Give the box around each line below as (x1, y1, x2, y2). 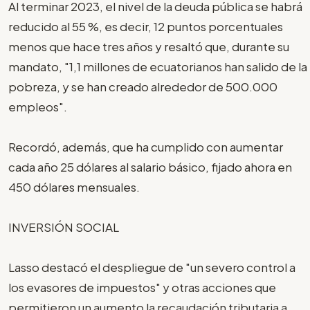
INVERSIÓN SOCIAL (8, 219, 119, 235)
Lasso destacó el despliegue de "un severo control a (8, 259, 295, 275)
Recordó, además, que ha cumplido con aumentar (8, 138, 283, 154)
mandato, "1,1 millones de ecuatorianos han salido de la (8, 58, 307, 74)
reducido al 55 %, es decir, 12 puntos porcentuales (8, 18, 283, 34)
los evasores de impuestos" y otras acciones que (8, 279, 276, 295)
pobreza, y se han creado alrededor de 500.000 (8, 78, 277, 94)
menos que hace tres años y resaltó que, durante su (8, 38, 289, 54)
